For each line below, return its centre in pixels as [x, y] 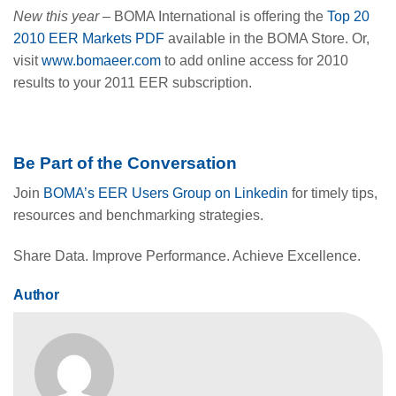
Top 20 [348, 17]
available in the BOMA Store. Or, [267, 39]
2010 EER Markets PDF [89, 39]
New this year [56, 17]
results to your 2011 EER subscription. [133, 83]
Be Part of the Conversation [125, 163]
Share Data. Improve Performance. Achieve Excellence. [187, 256]
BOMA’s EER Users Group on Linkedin [166, 194]
